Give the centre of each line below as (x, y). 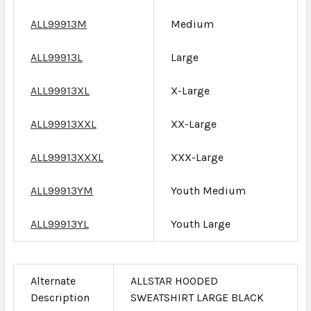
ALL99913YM (62, 190)
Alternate (53, 280)
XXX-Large (197, 157)
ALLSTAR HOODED (174, 280)
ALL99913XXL (64, 124)
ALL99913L (57, 57)
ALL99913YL (60, 224)
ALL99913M (59, 24)
